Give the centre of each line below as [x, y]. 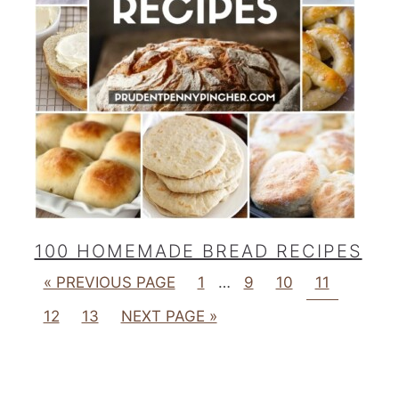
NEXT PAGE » [169, 317]
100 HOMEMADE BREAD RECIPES [198, 252]
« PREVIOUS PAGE [109, 283]
